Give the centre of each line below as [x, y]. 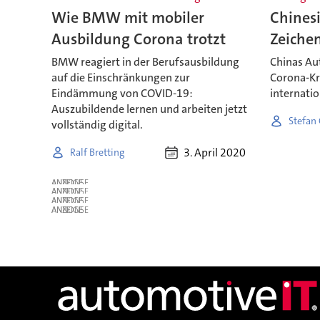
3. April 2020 [215, 153]
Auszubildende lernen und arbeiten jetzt [149, 109]
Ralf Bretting [97, 152]
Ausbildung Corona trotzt [138, 39]
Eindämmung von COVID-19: [122, 94]
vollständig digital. [97, 125]
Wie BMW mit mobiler [127, 18]
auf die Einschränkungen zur [120, 78]
